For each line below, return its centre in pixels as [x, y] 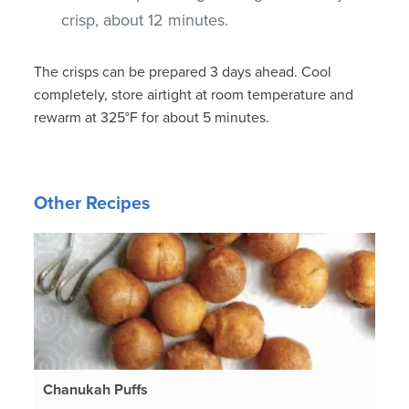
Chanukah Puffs [96, 389]
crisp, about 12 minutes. [145, 20]
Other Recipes [93, 203]
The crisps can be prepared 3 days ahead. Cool [183, 72]
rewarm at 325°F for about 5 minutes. [152, 117]
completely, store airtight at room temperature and [194, 94]
